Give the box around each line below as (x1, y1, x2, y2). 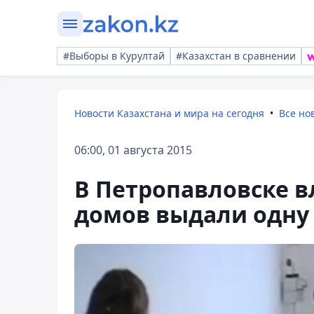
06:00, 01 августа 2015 (74, 142, 192, 158)
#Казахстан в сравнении (176, 49, 296, 62)
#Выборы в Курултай (63, 49, 165, 62)
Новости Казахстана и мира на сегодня (74, 107, 264, 120)
